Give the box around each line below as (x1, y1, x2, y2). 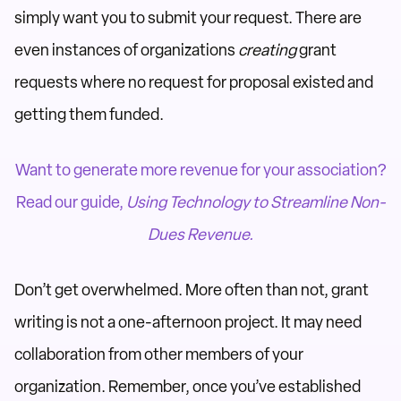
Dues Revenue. (148, 225, 253, 244)
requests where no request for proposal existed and (14, 73, 373, 92)
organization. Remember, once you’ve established (14, 377, 361, 397)
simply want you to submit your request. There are (14, 8, 362, 28)
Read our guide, (15, 192, 126, 212)
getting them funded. (14, 105, 164, 124)
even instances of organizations (14, 40, 238, 60)
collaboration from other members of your (14, 345, 303, 364)
